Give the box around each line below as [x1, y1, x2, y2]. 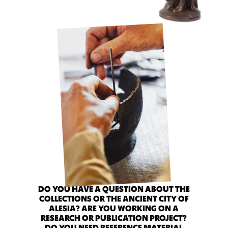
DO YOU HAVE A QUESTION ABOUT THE [38, 184, 190, 194]
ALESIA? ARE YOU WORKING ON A [49, 203, 179, 214]
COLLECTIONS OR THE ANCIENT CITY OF [39, 193, 189, 204]
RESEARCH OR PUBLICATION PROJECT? [41, 213, 187, 223]
